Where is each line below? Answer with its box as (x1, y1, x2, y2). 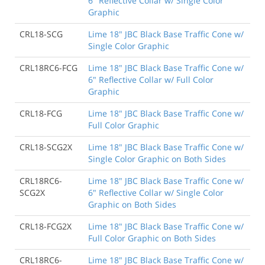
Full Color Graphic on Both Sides (88, 232, 216, 244)
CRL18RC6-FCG (20, 62, 77, 73)
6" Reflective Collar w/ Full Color (88, 74, 214, 85)
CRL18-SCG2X (20, 141, 72, 153)
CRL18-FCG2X (20, 221, 72, 232)
